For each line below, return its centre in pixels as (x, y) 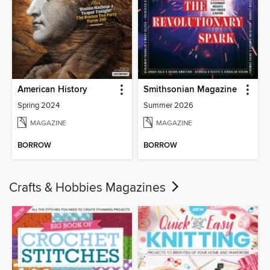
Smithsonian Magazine (190, 90)
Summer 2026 (168, 106)
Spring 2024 (39, 106)
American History (53, 90)
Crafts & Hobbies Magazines (89, 188)
